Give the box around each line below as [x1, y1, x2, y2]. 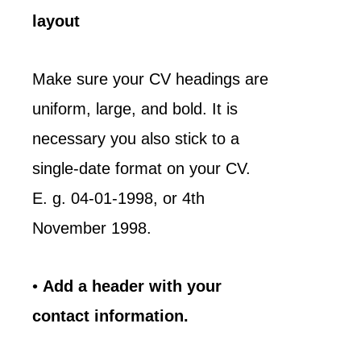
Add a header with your [43, 277, 222, 295]
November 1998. [32, 219, 151, 237]
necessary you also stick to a [32, 130, 239, 147]
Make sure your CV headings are [32, 70, 268, 88]
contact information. [32, 307, 193, 325]
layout [32, 12, 80, 30]
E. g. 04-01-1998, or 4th [32, 189, 205, 207]
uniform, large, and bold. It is [32, 100, 238, 118]
